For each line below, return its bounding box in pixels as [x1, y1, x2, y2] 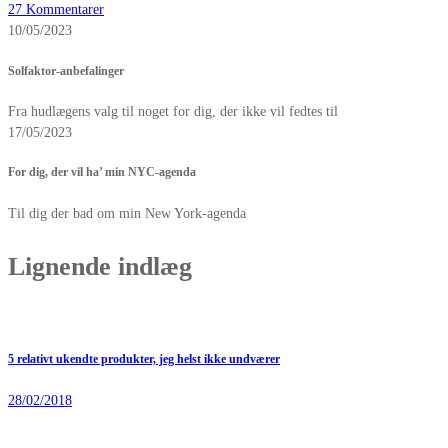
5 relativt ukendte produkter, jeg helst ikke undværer [8, 353, 280, 367]
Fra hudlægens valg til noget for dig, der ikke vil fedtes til [8, 104, 338, 119]
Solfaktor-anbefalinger [8, 64, 124, 78]
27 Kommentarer [8, 2, 104, 18]
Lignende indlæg [8, 251, 192, 281]
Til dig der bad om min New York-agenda [8, 205, 246, 221]
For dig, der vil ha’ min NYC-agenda [8, 166, 196, 180]
